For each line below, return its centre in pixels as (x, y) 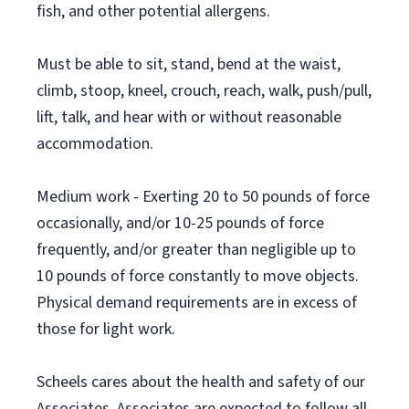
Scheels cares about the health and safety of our (201, 382)
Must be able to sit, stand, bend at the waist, (189, 64)
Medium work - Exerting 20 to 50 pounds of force (203, 197)
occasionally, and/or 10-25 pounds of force (180, 223)
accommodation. (95, 144)
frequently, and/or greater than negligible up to (196, 250)
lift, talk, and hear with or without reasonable (189, 117)
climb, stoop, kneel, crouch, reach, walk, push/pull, (204, 91)
